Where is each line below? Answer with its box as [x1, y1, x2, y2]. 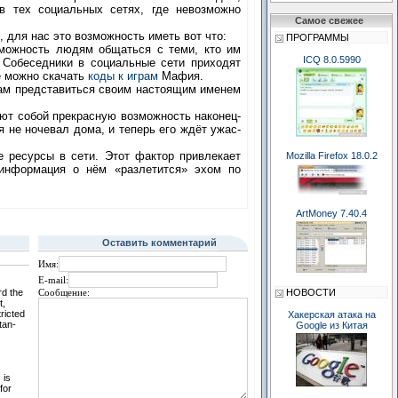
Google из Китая [295, 320, 368, 330]
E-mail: [37, 275, 68, 285]
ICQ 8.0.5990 [302, 54, 361, 65]
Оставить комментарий [101, 237, 217, 248]
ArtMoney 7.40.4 [296, 208, 367, 219]
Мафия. [158, 69, 204, 83]
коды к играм [88, 69, 159, 83]
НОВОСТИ [283, 287, 336, 298]
